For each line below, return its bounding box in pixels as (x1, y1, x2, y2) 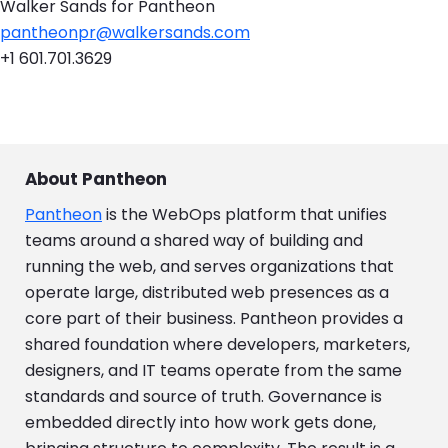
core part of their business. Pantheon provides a (25, 306, 403, 330)
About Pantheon (25, 166, 167, 191)
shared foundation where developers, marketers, (25, 332, 410, 356)
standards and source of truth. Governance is (25, 384, 382, 408)
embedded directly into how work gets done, (25, 410, 376, 434)
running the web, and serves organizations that (25, 254, 394, 278)
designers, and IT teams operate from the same (25, 358, 402, 382)
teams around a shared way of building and (25, 228, 363, 252)
